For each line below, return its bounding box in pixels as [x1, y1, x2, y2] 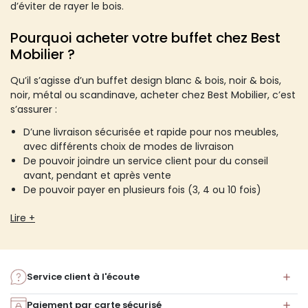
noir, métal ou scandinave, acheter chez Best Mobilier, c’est [10, 87, 296, 102]
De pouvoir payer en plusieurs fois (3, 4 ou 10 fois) [23, 182, 262, 197]
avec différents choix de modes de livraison [23, 139, 234, 153]
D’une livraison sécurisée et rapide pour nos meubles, [23, 124, 279, 139]
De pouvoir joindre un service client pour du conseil [23, 153, 269, 168]
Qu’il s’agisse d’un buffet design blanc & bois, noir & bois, [10, 73, 281, 87]
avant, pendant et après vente [23, 168, 172, 182]
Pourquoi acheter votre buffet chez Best [10, 27, 280, 47]
